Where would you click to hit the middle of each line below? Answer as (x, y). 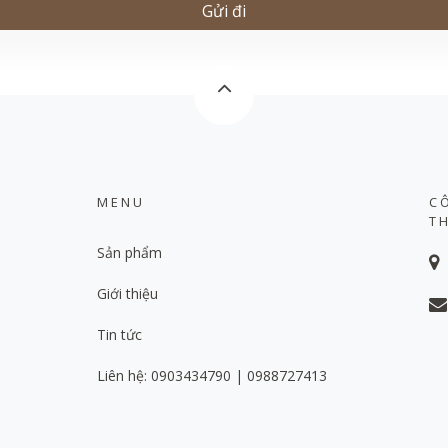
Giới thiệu (127, 293)
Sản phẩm (129, 252)
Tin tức (119, 334)
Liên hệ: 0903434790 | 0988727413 (212, 375)
